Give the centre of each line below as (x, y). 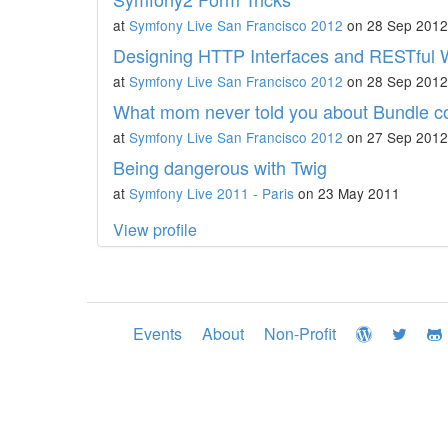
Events (157, 333)
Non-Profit (300, 333)
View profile (155, 229)
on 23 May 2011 (347, 193)
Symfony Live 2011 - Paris (211, 193)
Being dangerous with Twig (220, 167)
